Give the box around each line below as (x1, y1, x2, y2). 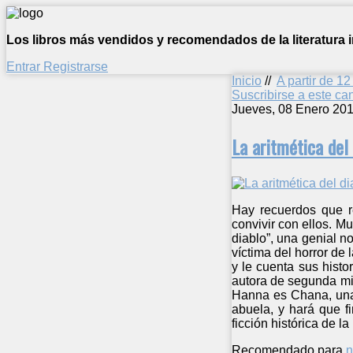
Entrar (6, 60, 43, 73)
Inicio (232, 74, 262, 87)
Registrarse (43, 60, 108, 73)
